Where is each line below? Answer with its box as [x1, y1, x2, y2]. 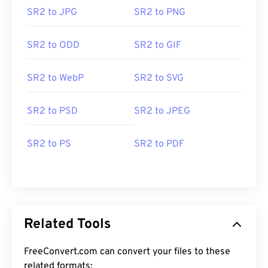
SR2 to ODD [27, 39, 80, 52]
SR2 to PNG [134, 7, 185, 19]
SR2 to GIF [134, 39, 181, 52]
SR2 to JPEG [134, 105, 190, 118]
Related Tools [24, 216, 111, 234]
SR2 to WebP [27, 72, 84, 85]
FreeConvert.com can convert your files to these [24, 246, 230, 258]
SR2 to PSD [27, 105, 78, 118]
